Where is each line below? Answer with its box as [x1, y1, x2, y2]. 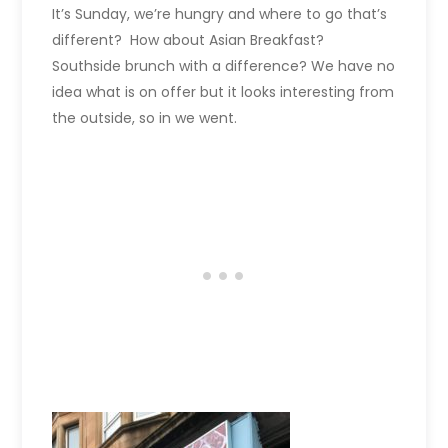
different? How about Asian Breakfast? [52, 30, 325, 51]
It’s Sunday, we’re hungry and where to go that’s [52, 4, 388, 25]
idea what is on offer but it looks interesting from [52, 82, 395, 103]
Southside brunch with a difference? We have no [52, 56, 396, 77]
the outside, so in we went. [52, 108, 238, 129]
